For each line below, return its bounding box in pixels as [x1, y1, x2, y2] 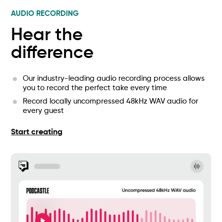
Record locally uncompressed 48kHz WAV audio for [23, 97, 199, 105]
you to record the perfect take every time [23, 84, 167, 92]
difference [11, 44, 94, 62]
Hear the [11, 26, 83, 44]
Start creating [11, 128, 63, 136]
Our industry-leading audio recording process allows [23, 74, 205, 82]
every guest [23, 107, 64, 114]
